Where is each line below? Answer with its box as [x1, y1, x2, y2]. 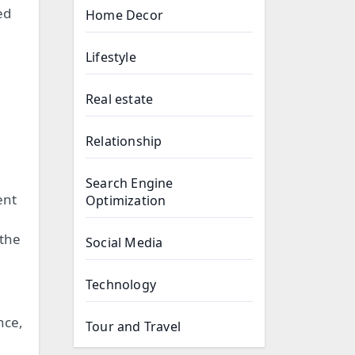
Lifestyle [86, 48, 136, 66]
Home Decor [86, 6, 163, 24]
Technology [86, 276, 156, 293]
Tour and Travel [86, 318, 181, 335]
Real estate [86, 90, 154, 108]
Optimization [86, 192, 166, 209]
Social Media [86, 234, 163, 251]
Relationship [86, 132, 162, 150]
